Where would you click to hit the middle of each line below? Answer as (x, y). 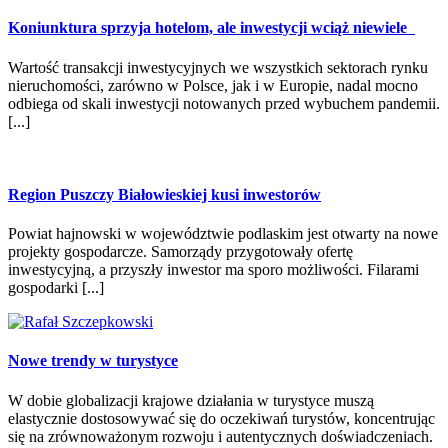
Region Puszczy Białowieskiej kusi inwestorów (164, 194)
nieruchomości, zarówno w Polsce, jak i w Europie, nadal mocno (213, 85)
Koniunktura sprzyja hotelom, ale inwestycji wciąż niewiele (211, 28)
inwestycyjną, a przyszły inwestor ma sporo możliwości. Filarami (213, 270)
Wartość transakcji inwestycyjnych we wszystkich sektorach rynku (218, 67)
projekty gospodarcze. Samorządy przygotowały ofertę (180, 252)
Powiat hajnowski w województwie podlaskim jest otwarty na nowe (223, 234)
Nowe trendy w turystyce (93, 361)
